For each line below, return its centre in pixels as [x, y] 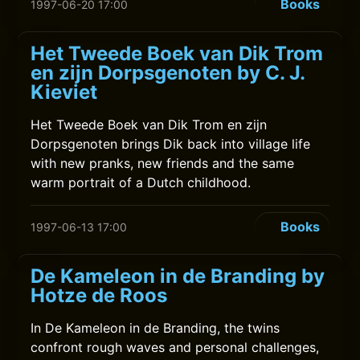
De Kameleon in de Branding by [178, 276]
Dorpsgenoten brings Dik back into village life [171, 144]
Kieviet [64, 92]
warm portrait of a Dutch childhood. [141, 182]
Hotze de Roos [99, 295]
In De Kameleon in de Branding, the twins [155, 328]
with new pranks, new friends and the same [163, 163]
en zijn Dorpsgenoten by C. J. [168, 73]
